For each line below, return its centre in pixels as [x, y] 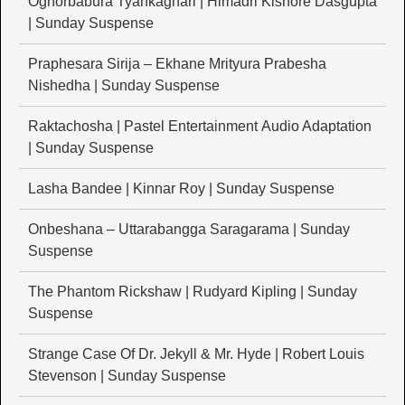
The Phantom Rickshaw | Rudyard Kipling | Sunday [193, 292]
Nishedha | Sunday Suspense [124, 86]
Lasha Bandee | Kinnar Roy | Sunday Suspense [181, 189]
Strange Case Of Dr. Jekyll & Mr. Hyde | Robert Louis [196, 354]
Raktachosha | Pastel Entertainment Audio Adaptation [200, 127]
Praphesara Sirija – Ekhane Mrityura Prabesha [177, 64]
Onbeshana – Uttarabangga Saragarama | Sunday [189, 230]
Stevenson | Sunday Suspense [127, 376]
